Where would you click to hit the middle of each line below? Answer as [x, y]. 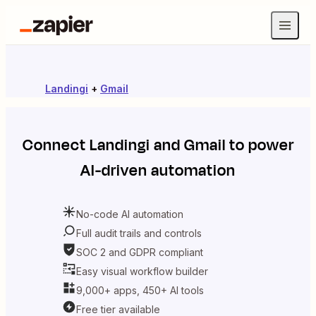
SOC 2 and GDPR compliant [140, 252]
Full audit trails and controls [139, 233]
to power [260, 145]
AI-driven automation [158, 171]
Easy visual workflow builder [142, 271]
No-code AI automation [130, 214]
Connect [56, 145]
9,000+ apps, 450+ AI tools [140, 290]
